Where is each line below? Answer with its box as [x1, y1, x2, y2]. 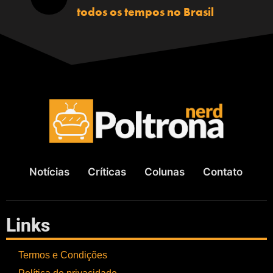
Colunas [144, 165, 185, 178]
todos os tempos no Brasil [77, 4, 214, 19]
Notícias [29, 165, 70, 178]
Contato [203, 165, 243, 178]
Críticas [88, 165, 127, 178]
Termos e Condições [18, 250, 107, 261]
